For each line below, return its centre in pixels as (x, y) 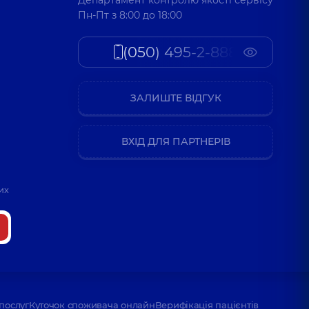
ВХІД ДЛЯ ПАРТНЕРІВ (176, 141)
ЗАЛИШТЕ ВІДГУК (176, 98)
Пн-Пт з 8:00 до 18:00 (130, 15)
